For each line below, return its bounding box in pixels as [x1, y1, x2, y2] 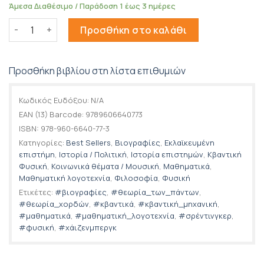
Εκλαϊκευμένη [164, 137, 214, 148]
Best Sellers [66, 137, 111, 148]
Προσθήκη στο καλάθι [80, 23, 187, 37]
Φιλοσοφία [114, 172, 158, 183]
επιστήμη [19, 148, 55, 160]
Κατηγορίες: [19, 137, 66, 148]
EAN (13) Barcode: [19, 108, 84, 120]
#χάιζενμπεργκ [58, 222, 117, 233]
